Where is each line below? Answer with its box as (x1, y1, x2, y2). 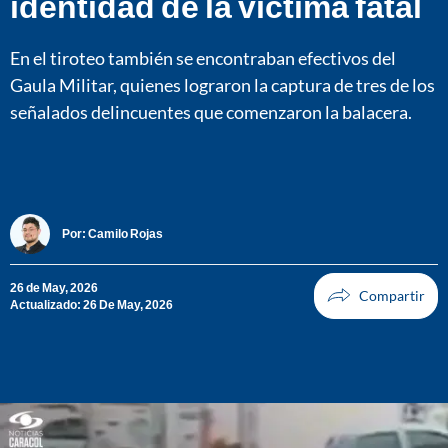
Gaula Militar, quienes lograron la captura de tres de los (10, 73, 435, 96)
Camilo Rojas (88, 226, 163, 242)
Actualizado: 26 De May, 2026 (10, 296, 173, 312)
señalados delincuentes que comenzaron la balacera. (10, 100, 412, 123)
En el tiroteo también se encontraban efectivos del (10, 46, 396, 69)
